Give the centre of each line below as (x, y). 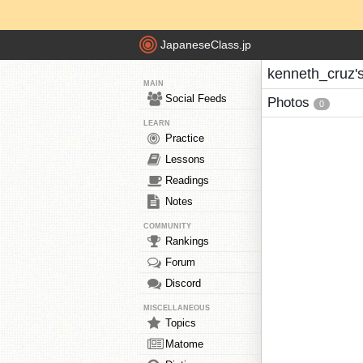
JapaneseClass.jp (206, 45)
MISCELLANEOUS (177, 308)
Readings (187, 180)
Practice (185, 138)
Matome (184, 344)
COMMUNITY (167, 226)
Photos (290, 102)
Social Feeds (196, 98)
